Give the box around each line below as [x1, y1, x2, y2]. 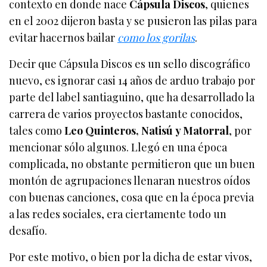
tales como [9, 123, 65, 138]
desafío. [9, 223, 47, 238]
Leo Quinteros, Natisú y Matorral [64, 123, 229, 138]
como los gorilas [117, 30, 195, 45]
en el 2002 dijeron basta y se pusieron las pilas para [9, 14, 257, 28]
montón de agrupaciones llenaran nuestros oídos [9, 173, 251, 188]
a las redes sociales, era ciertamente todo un [9, 207, 227, 221]
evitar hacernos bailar [9, 30, 118, 45]
